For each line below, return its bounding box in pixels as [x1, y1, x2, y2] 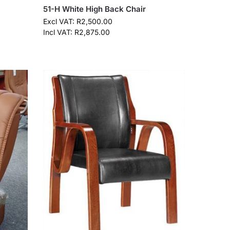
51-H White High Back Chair [43, 4, 146, 14]
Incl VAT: [43, 28, 75, 37]
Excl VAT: [43, 17, 77, 26]
